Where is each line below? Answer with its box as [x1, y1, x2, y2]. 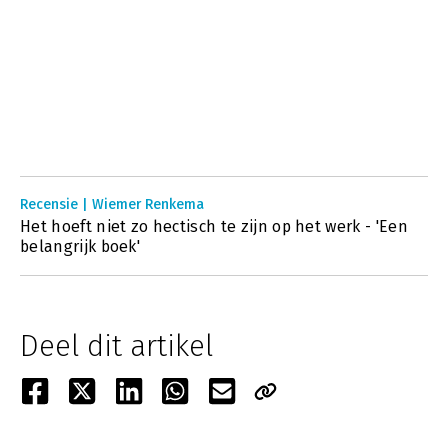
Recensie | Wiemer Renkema [20, 196, 204, 213]
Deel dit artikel [20, 328, 213, 364]
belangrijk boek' [20, 237, 141, 256]
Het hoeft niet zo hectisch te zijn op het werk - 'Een [20, 217, 408, 236]
